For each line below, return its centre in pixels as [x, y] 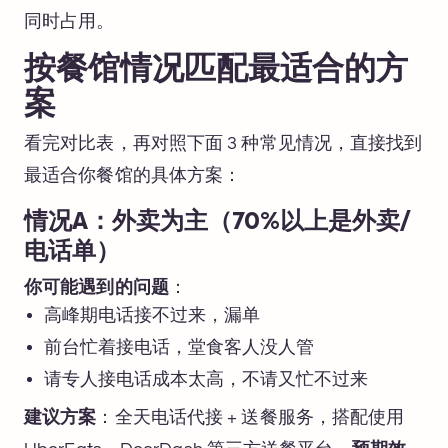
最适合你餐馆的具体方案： [133, 175]
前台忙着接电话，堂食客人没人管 [179, 347]
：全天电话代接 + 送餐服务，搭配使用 [250, 417]
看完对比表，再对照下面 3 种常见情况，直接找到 [223, 143]
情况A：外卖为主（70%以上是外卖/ [217, 223]
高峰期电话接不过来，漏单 [152, 315]
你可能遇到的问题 [96, 287]
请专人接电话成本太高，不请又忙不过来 [206, 379]
